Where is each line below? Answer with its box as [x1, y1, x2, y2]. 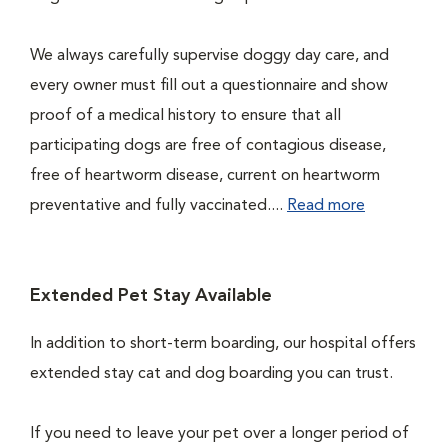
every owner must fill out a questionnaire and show [30, 78, 388, 94]
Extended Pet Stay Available [30, 287, 272, 305]
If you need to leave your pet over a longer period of [30, 426, 409, 442]
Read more [287, 198, 365, 214]
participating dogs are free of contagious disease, [30, 138, 386, 154]
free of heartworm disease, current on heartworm [30, 168, 380, 184]
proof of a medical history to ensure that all [30, 108, 341, 124]
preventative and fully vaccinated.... [30, 198, 287, 214]
